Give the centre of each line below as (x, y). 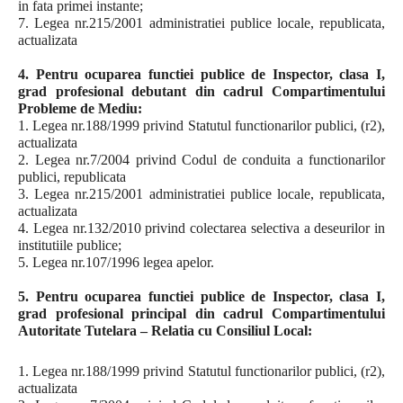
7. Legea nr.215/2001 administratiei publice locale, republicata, (201, 23)
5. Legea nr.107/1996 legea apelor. (116, 262)
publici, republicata (72, 177)
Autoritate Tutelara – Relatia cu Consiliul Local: (165, 331)
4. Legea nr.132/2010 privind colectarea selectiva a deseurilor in (201, 228)
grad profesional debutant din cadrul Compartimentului (201, 91)
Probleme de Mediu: (80, 108)
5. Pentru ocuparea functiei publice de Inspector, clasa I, (201, 296)
